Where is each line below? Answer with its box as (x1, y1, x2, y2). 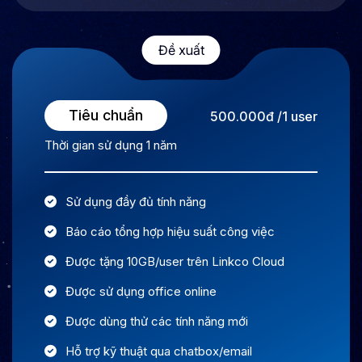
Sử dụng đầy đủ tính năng (65, 194, 206, 210)
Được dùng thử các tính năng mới (65, 314, 248, 330)
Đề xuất (158, 42, 204, 59)
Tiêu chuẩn (69, 107, 143, 124)
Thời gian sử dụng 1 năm (44, 137, 177, 154)
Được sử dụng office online (65, 284, 217, 300)
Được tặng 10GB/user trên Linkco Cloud (65, 254, 284, 270)
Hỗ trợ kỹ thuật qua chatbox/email (65, 343, 252, 360)
